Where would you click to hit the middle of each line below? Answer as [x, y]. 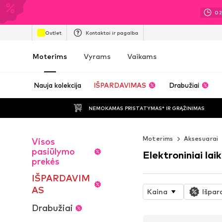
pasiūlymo [53, 151]
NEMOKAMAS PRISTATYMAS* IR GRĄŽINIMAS [147, 108]
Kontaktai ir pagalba [112, 32]
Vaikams [142, 56]
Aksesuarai [201, 139]
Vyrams [97, 56]
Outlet [53, 32]
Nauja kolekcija [57, 85]
